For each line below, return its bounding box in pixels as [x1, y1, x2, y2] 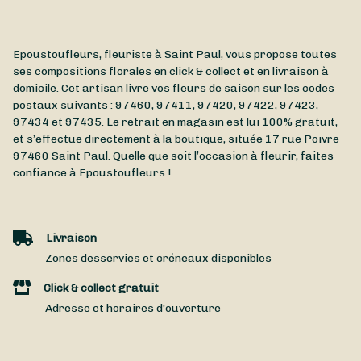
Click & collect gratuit [44, 281, 159, 296]
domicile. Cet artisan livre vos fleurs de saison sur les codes [13, 81, 334, 96]
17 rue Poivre [265, 132, 339, 147]
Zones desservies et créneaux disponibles [45, 251, 272, 266]
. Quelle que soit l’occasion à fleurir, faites [108, 149, 334, 164]
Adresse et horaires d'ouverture [45, 301, 221, 316]
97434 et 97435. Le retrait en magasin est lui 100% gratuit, [13, 115, 338, 130]
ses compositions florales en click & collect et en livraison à [13, 64, 329, 79]
